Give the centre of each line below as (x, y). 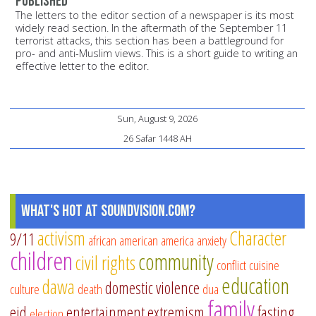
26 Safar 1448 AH (157, 139)
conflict (231, 265)
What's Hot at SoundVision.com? (108, 211)
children (41, 261)
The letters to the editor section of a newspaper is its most (155, 16)
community (176, 262)
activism (61, 238)
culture (25, 289)
